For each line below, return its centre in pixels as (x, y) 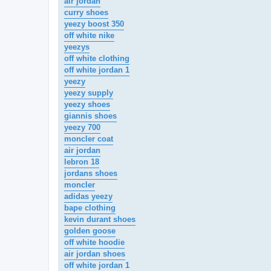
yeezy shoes (87, 105)
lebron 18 (82, 162)
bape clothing (90, 208)
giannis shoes (90, 116)
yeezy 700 (82, 128)
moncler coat (89, 139)
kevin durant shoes (100, 220)
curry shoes (86, 13)
